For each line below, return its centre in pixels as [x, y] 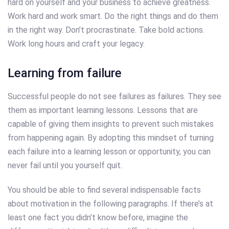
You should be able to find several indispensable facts [104, 190]
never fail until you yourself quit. [65, 166]
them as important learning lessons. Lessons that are [103, 110]
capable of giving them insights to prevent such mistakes [111, 124]
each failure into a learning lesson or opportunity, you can [109, 152]
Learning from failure [65, 73]
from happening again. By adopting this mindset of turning [111, 138]
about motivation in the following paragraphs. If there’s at [110, 204]
